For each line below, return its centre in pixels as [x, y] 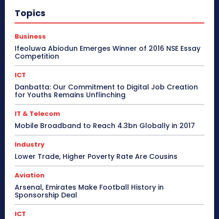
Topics [30, 13]
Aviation [30, 175]
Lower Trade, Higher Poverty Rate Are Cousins [96, 157]
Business [30, 37]
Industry [30, 145]
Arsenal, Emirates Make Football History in [89, 187]
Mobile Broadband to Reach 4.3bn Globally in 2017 [105, 126]
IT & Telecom [37, 114]
